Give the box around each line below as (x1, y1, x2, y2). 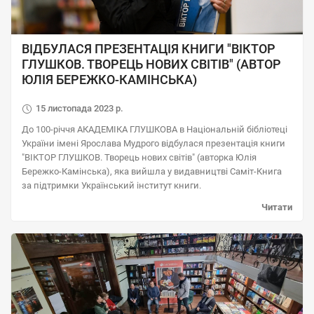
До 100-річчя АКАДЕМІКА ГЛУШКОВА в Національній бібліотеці (22, 124, 287, 135)
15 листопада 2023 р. (36, 103, 123, 114)
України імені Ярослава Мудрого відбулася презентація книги (22, 138, 285, 149)
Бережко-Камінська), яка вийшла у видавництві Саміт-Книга (22, 166, 282, 177)
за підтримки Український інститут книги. (22, 180, 201, 191)
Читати (261, 202, 292, 212)
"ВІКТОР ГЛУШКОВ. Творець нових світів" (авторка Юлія (22, 152, 257, 163)
